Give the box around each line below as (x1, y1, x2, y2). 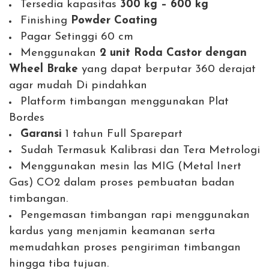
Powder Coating (71, 15, 157, 27)
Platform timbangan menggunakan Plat (20, 96, 229, 108)
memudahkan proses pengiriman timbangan (9, 242, 241, 254)
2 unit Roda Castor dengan (100, 47, 247, 59)
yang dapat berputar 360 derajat (78, 64, 256, 76)
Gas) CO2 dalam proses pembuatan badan (9, 177, 235, 189)
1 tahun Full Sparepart (62, 128, 183, 141)
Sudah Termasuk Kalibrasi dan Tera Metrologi (20, 145, 260, 157)
